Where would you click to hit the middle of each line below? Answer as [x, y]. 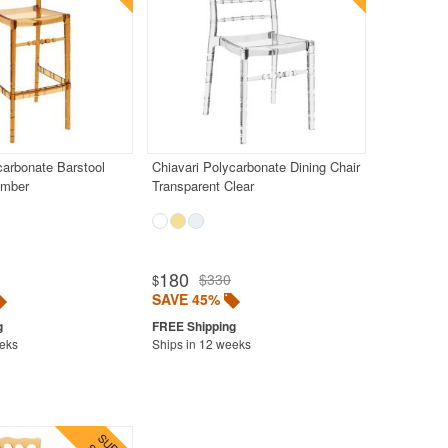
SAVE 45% [185, 298]
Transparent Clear [202, 185]
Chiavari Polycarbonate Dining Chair [255, 166]
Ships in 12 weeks [201, 343]
